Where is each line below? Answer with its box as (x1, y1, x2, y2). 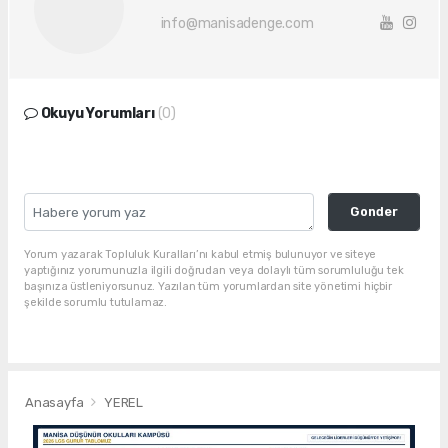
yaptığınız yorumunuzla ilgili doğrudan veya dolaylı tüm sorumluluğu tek (24, 263, 404, 277)
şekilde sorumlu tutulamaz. (24, 295, 168, 309)
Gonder (349, 203, 398, 219)
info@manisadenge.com (160, 15, 314, 32)
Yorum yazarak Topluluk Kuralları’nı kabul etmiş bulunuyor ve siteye (24, 247, 377, 261)
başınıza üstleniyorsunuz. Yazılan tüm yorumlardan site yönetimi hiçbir (24, 279, 392, 293)
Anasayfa (25, 395, 87, 411)
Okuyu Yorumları (37, 104, 158, 122)
